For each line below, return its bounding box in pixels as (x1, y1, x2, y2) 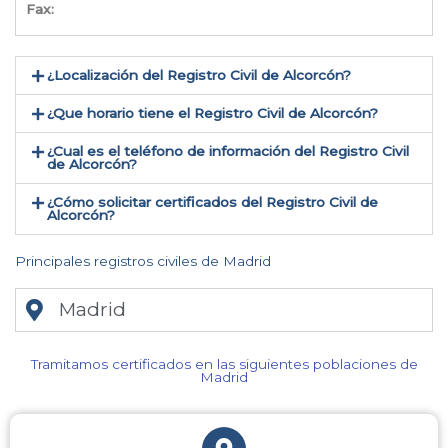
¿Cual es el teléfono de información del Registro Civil (47, 143, 410, 160)
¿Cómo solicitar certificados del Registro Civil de (47, 194, 379, 211)
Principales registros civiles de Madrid (15, 253, 271, 270)
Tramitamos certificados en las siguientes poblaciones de (30, 356, 418, 373)
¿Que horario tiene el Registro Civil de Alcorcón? (47, 105, 379, 122)
